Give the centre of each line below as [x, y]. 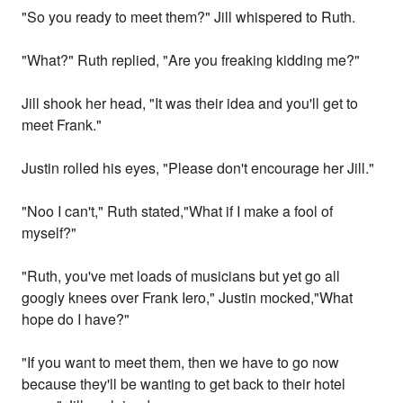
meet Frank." [62, 125]
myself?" [49, 233]
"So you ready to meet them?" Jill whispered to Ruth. [189, 17]
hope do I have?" [76, 319]
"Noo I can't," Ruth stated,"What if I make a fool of [178, 211]
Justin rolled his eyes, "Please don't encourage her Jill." [198, 168]
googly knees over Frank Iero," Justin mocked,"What [188, 298]
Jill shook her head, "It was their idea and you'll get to [190, 103]
